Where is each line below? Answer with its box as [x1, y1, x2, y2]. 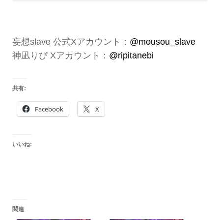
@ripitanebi [109, 51, 154, 61]
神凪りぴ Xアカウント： [12, 51, 109, 61]
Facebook [34, 105, 63, 114]
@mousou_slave [129, 37, 195, 47]
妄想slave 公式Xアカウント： [12, 37, 130, 47]
